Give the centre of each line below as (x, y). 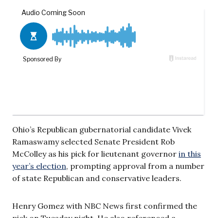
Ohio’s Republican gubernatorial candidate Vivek (102, 129)
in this (190, 154)
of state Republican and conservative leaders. (97, 178)
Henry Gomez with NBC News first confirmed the (105, 206)
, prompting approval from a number (135, 166)
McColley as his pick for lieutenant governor (95, 154)
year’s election (39, 166)
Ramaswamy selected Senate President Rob (93, 141)
